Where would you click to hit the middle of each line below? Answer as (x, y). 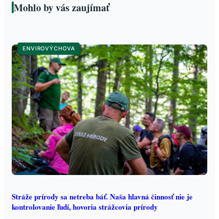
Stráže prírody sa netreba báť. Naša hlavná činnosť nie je (102, 196)
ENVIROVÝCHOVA (49, 49)
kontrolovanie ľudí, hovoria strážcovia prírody (85, 207)
